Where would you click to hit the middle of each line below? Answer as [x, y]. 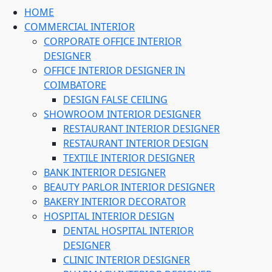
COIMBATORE [75, 85]
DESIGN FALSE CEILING [115, 100]
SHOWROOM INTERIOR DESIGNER [122, 114]
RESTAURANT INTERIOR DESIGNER [141, 129]
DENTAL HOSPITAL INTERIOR [128, 231]
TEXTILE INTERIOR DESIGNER [129, 158]
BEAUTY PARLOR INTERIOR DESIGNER [129, 187]
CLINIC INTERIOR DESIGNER [127, 260]
